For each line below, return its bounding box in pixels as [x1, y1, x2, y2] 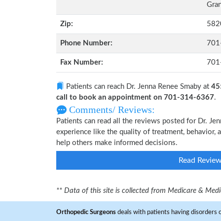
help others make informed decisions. [56, 139, 178, 147]
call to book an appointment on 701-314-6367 [56, 94, 214, 101]
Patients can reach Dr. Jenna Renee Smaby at [64, 83, 211, 90]
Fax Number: [60, 59, 103, 66]
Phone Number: [60, 39, 112, 47]
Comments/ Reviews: [67, 104, 155, 115]
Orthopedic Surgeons [56, 209, 116, 216]
